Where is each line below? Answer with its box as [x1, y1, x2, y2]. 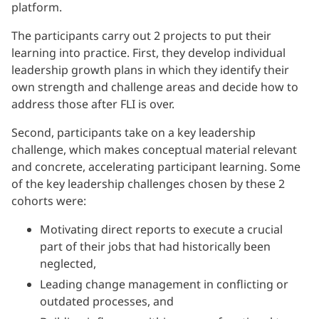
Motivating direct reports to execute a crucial [40, 221, 283, 238]
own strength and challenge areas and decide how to [11, 79, 298, 95]
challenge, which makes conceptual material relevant [11, 142, 297, 158]
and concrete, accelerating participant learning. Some [11, 159, 300, 175]
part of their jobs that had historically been [40, 239, 271, 255]
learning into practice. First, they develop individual [11, 45, 286, 61]
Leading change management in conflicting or [40, 276, 288, 293]
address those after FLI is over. [11, 96, 174, 113]
